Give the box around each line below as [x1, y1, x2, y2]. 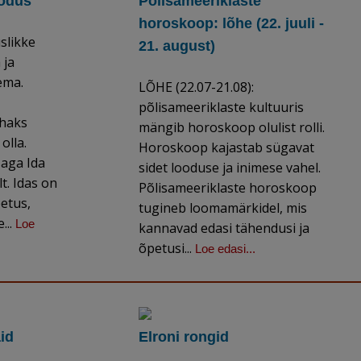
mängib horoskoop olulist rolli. [139, 118, 326, 137]
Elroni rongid [139, 329, 230, 346]
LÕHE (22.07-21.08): [139, 78, 255, 97]
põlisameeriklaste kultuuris [139, 98, 305, 117]
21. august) [139, 38, 216, 55]
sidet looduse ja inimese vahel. [139, 159, 322, 177]
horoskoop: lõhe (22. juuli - [139, 15, 325, 32]
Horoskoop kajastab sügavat [139, 139, 315, 157]
